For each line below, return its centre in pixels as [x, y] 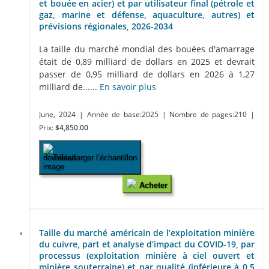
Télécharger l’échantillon [95, 157]
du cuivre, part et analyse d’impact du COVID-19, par [147, 244]
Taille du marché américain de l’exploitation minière [147, 232]
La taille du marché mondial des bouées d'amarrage [147, 49]
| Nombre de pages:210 [206, 115]
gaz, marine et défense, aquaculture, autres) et [147, 14]
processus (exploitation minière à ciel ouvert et [147, 255]
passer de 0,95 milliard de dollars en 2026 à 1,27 [147, 74]
